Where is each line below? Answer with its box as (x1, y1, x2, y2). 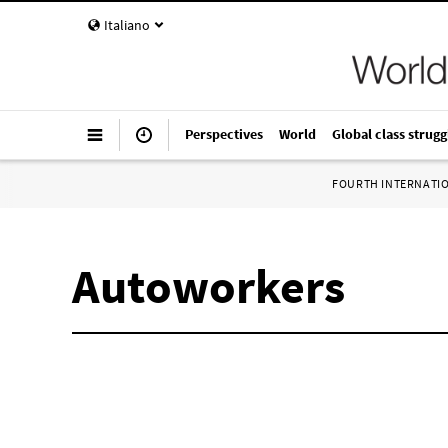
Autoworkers (72, 256, 345, 316)
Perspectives (185, 125, 263, 143)
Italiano (104, 16, 150, 34)
